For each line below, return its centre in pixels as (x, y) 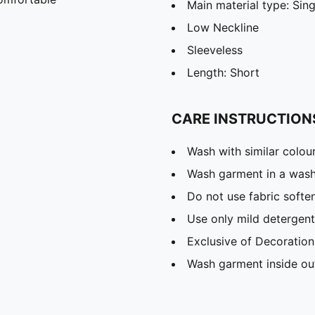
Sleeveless (215, 50)
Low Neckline (223, 27)
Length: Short (223, 72)
